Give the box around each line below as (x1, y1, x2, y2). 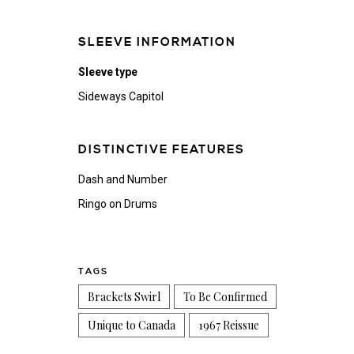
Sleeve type (77, 66, 137, 78)
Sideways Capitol (77, 90, 164, 103)
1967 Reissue (198, 318, 259, 333)
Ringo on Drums (77, 198, 157, 210)
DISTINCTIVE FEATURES (77, 142, 245, 157)
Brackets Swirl (87, 289, 160, 304)
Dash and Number (77, 173, 168, 186)
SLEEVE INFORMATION (77, 35, 236, 50)
